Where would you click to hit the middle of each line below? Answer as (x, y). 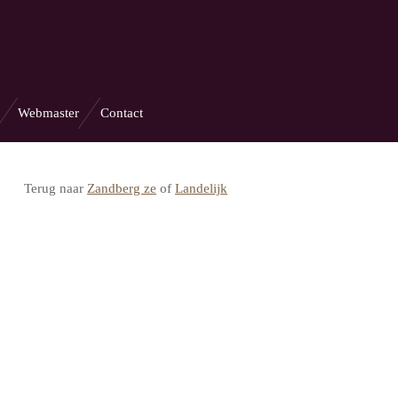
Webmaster (48, 113)
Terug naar (56, 188)
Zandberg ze (122, 188)
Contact (122, 113)
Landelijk (201, 188)
